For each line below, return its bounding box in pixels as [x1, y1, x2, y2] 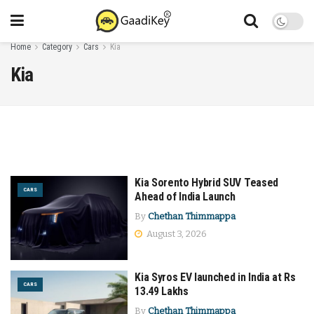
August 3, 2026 [144, 228, 207, 239]
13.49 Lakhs [135, 284, 189, 298]
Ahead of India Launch [135, 190, 235, 203]
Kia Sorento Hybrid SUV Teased [135, 176, 278, 189]
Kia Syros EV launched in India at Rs [135, 270, 296, 284]
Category [42, 42, 72, 52]
